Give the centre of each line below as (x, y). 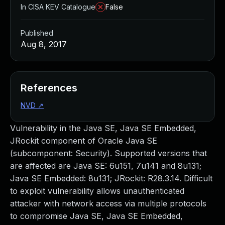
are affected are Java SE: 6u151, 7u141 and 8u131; (106, 166)
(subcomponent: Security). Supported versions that (108, 153)
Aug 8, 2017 (44, 44)
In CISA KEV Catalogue (58, 7)
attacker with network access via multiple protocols (108, 203)
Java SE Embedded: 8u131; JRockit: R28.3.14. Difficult (111, 178)
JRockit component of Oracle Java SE (84, 141)
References (49, 88)
